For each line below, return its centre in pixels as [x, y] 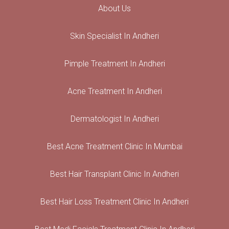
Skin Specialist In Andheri [114, 36]
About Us [114, 8]
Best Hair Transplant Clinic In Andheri [114, 174]
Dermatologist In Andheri [114, 119]
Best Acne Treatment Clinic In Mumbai [114, 146]
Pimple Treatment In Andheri [114, 63]
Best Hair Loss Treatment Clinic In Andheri [114, 201]
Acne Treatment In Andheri [114, 91]
